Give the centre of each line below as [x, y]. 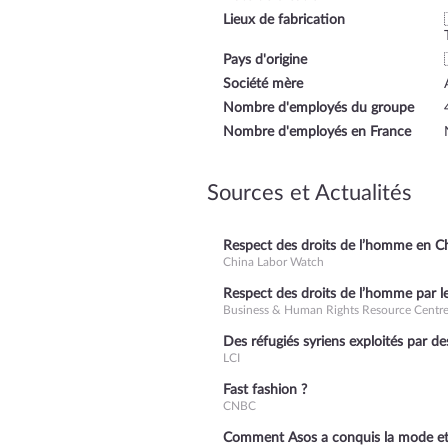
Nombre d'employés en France [317, 131]
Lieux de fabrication [284, 19]
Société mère [263, 83]
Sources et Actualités [309, 192]
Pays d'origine [265, 59]
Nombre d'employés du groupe [318, 107]
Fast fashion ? [265, 389]
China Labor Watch [273, 261]
